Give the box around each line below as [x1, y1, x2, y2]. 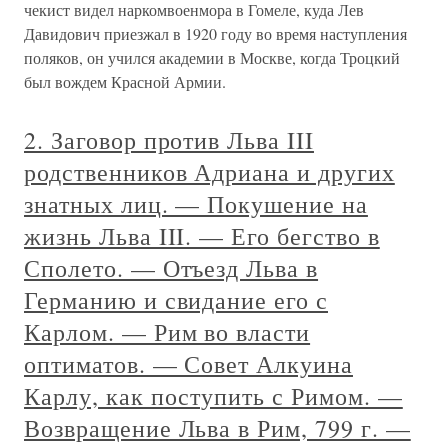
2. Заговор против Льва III [24, 124, 314, 156]
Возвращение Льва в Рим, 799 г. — [24, 412, 411, 444]
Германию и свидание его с [24, 284, 328, 316]
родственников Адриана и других [24, 156, 395, 188]
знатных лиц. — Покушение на [24, 188, 368, 220]
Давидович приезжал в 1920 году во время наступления [24, 23, 407, 44]
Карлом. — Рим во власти [24, 316, 311, 348]
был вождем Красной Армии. [24, 71, 226, 92]
